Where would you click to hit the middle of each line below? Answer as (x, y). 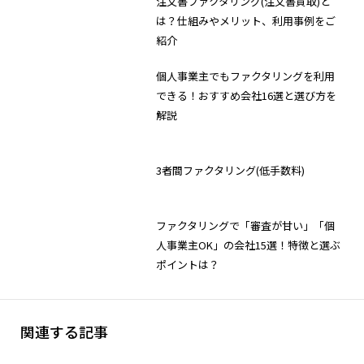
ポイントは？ (188, 264)
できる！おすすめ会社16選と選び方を (247, 95)
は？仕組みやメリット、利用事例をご (246, 20)
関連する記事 (64, 331)
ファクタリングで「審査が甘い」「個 (246, 225)
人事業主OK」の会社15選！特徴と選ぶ (249, 245)
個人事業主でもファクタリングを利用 (246, 76)
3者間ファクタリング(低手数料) (231, 170)
